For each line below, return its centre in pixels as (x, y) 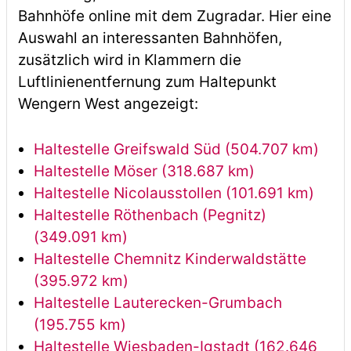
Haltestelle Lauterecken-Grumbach (157, 303)
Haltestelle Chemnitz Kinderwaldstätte (170, 259)
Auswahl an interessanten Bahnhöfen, (150, 38)
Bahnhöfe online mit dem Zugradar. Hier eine (174, 16)
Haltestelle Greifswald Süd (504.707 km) (176, 149)
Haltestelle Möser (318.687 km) (144, 171)
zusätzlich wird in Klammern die (129, 60)
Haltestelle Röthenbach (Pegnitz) (150, 215)
